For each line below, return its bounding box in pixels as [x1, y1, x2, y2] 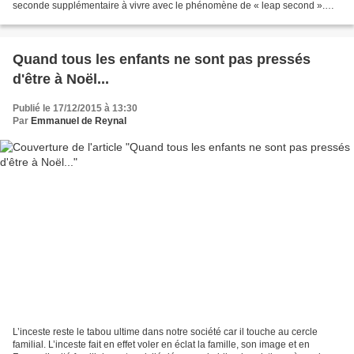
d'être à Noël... [13, 70, 109, 87]
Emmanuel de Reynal [31, 115, 126, 126]
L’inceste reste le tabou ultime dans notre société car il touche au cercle [13, 326, 318, 338]
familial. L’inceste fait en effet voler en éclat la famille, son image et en [13, 339, 310, 351]
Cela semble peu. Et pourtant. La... [13, 12, 160, 24]
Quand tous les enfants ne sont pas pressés [13, 51, 311, 67]
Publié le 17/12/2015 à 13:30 [13, 102, 137, 114]
